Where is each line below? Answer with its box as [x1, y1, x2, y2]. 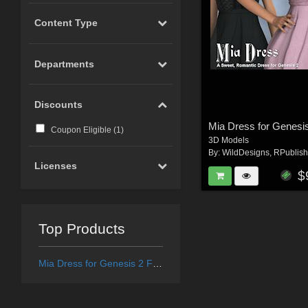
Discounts [34, 99, 83, 111]
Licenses [34, 160, 78, 172]
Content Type [34, 17, 98, 29]
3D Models [208, 135, 250, 146]
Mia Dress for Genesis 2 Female [152, 258, 162, 269]
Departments [34, 58, 95, 69]
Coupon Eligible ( [50, 124, 116, 135]
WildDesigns [222, 148, 270, 158]
